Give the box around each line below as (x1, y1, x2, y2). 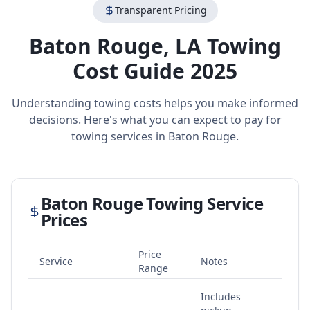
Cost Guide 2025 (73, 57, 237, 85)
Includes (201, 290, 241, 303)
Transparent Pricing (114, 3, 207, 17)
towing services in (71, 129, 168, 144)
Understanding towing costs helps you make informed (12, 95, 298, 111)
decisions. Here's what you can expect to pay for (28, 112, 282, 127)
